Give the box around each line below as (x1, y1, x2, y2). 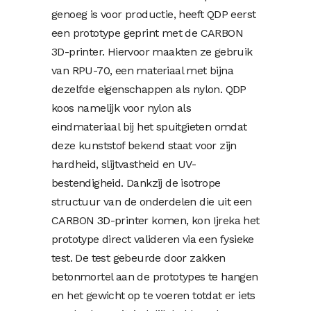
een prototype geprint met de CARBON (51, 26, 243, 40)
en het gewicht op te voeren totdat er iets (51, 289, 255, 302)
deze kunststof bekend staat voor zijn (51, 139, 237, 152)
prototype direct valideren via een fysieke (51, 233, 254, 246)
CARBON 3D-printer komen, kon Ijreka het (51, 214, 260, 227)
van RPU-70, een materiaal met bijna (51, 64, 233, 77)
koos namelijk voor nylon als (51, 101, 192, 115)
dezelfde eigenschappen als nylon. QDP (51, 83, 246, 96)
